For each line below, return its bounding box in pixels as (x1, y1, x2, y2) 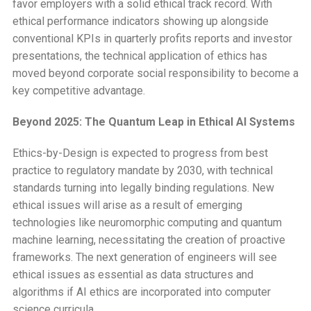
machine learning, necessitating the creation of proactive (12, 233, 285, 246)
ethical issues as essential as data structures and (12, 267, 253, 281)
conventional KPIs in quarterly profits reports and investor (12, 31, 292, 45)
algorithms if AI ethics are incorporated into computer (12, 285, 271, 299)
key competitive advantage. (12, 83, 145, 97)
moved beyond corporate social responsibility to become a (12, 66, 299, 80)
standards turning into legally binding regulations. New (12, 180, 274, 194)
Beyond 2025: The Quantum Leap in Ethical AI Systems (12, 115, 295, 128)
